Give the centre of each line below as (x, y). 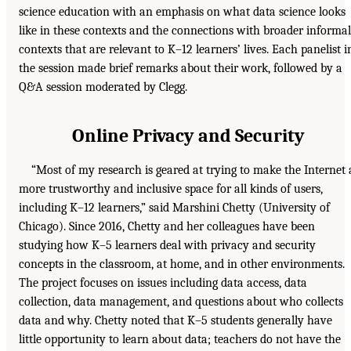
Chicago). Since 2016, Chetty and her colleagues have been (167, 227)
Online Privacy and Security (188, 136)
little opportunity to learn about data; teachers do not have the (180, 340)
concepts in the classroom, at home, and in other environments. (182, 264)
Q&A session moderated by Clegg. (103, 87)
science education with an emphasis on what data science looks (182, 12)
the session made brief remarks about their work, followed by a (181, 69)
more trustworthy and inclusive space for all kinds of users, (171, 189)
